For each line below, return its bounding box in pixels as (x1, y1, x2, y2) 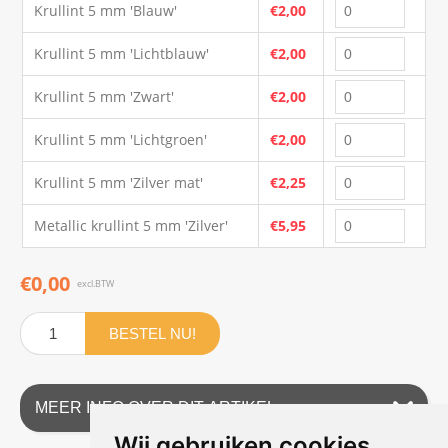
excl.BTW (77, 276, 114, 290)
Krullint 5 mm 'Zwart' (34, 86, 175, 106)
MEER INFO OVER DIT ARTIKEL (35, 398, 276, 416)
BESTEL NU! (109, 324, 196, 342)
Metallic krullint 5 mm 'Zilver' (34, 215, 229, 235)
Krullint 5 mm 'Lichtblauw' (34, 43, 210, 63)
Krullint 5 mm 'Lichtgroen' (34, 129, 208, 149)
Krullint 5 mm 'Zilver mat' (34, 172, 204, 192)
